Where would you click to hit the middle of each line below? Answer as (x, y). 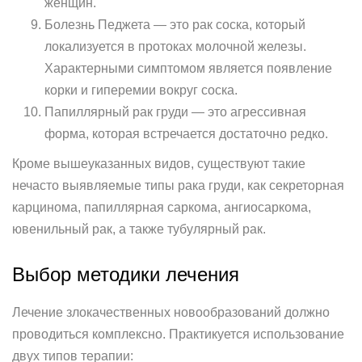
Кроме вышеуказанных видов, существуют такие (159, 164)
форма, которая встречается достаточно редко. (186, 134)
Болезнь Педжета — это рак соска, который (175, 25)
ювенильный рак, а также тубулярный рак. (139, 229)
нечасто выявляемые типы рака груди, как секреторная (178, 185)
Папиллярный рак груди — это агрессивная (175, 112)
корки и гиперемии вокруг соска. (141, 90)
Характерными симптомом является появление (188, 68)
